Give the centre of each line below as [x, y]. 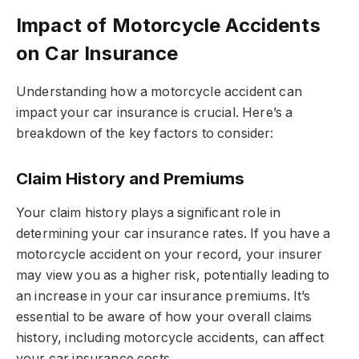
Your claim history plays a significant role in [149, 213]
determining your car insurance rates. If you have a [173, 234]
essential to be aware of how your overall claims [164, 317]
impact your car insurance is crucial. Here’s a [155, 113]
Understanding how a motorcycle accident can [159, 92]
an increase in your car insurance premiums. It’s [163, 296]
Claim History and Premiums [131, 178]
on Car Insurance [97, 54]
